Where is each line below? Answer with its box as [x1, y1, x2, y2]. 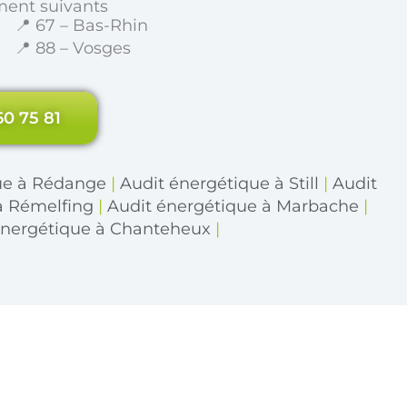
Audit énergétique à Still [120, 173, 320, 194]
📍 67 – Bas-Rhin [14, 15, 148, 35]
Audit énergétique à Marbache [107, 195, 360, 216]
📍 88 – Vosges [14, 37, 131, 58]
